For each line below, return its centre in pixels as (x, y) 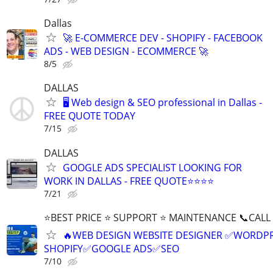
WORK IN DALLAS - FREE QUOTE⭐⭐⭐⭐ (129, 181)
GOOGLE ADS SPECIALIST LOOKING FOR (152, 167)
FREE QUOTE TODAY (90, 116)
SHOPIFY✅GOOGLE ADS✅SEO (112, 248)
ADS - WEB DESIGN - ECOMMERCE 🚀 (126, 51)
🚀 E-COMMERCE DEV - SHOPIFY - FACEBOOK (163, 38)
